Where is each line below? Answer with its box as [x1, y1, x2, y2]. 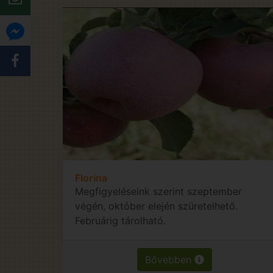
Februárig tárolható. [75, 214, 166, 227]
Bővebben [145, 253, 195, 266]
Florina [75, 171, 107, 184]
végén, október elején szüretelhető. [75, 199, 238, 212]
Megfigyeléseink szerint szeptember [75, 185, 242, 197]
